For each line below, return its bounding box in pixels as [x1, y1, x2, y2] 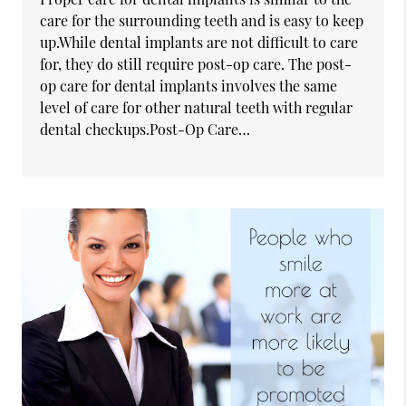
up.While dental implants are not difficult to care [40, 32, 359, 52]
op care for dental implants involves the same [40, 75, 338, 95]
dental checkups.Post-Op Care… [40, 119, 251, 139]
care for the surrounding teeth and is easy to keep [40, 10, 364, 30]
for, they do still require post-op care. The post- [40, 53, 353, 73]
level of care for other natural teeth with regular [40, 97, 353, 117]
